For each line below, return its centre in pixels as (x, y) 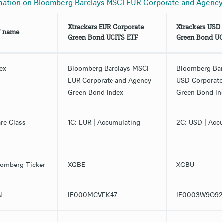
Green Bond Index (95, 93)
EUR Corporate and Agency (109, 81)
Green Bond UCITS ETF (103, 38)
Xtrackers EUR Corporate (106, 27)
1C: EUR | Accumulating (104, 123)
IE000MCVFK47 (92, 195)
